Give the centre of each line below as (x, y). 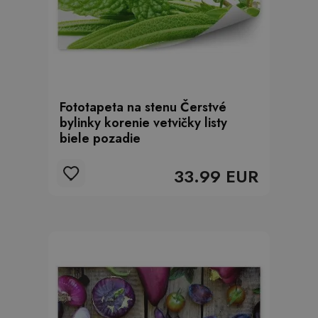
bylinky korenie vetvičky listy (143, 123)
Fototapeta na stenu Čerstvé (143, 107)
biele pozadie (100, 138)
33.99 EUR (216, 176)
